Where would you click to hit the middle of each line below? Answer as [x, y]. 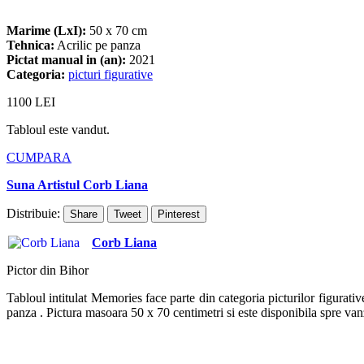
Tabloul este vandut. [58, 129]
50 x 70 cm [117, 30]
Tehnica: [30, 45]
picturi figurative [110, 74]
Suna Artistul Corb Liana [77, 184]
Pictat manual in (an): [66, 59]
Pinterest [179, 214]
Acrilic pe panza [97, 45]
